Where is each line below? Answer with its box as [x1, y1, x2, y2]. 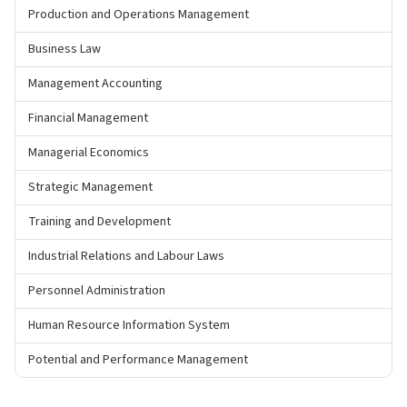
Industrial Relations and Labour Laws [28, 247, 224, 266]
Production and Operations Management [28, 5, 249, 25]
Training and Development [28, 213, 171, 232]
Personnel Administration [28, 282, 165, 301]
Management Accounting [28, 74, 163, 94]
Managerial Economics [28, 144, 149, 163]
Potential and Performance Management [28, 351, 248, 370]
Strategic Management [28, 178, 153, 197]
